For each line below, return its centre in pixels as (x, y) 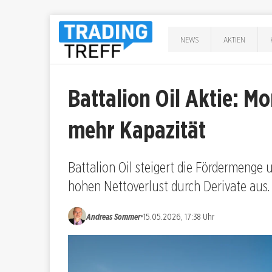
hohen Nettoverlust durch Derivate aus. (169, 186)
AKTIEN (235, 39)
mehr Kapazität (137, 130)
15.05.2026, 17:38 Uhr (179, 216)
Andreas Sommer (113, 216)
